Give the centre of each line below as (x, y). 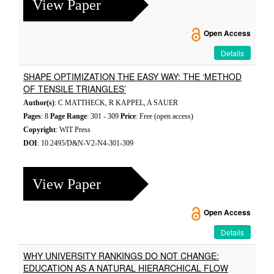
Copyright (39, 130)
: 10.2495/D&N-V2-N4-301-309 (85, 143)
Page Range (68, 116)
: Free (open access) (165, 116)
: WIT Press (73, 130)
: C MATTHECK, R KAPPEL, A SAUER (116, 103)
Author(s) (39, 103)
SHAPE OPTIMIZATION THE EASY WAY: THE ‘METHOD (132, 76)
